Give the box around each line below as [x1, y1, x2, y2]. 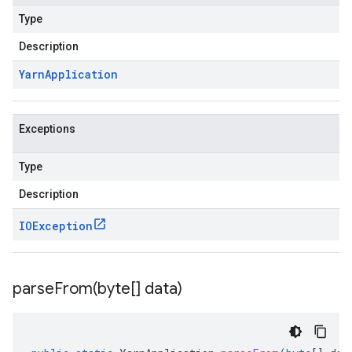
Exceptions [19, 123, 75, 135]
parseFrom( [13, 279, 97, 299]
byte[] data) [97, 279, 182, 299]
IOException [19, 218, 93, 233]
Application [45, 67, 118, 82]
